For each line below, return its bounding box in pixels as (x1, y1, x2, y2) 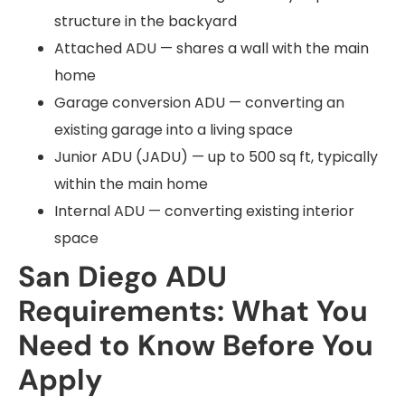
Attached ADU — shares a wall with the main (54, 37, 369, 59)
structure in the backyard (54, 10, 237, 32)
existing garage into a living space (54, 118, 293, 140)
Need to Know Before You (18, 325, 373, 364)
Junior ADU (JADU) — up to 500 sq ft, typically (54, 146, 378, 167)
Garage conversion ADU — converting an (54, 91, 344, 113)
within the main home (54, 173, 208, 194)
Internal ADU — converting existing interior (54, 200, 354, 221)
